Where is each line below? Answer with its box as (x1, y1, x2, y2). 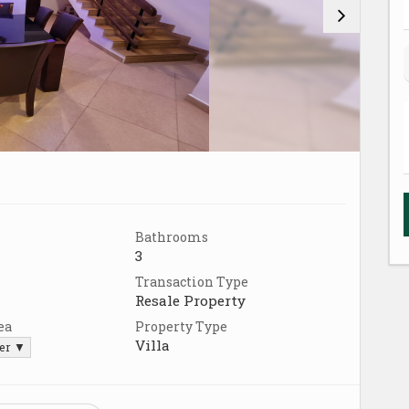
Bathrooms (135, 228, 208, 246)
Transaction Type (135, 273, 248, 290)
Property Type (135, 318, 227, 335)
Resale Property (135, 291, 246, 309)
